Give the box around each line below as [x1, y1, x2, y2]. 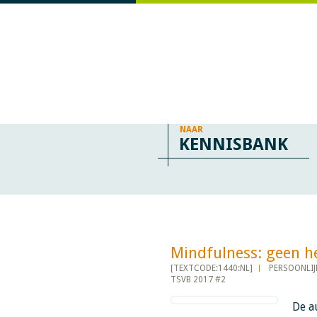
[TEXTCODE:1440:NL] [170, 263, 253, 273]
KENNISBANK [179, 134, 288, 154]
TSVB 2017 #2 [170, 275, 226, 284]
